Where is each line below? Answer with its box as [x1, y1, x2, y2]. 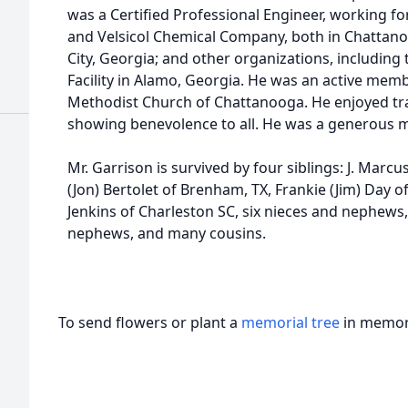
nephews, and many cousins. [67, 223, 266, 243]
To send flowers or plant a [58, 312, 241, 332]
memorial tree [241, 312, 340, 332]
